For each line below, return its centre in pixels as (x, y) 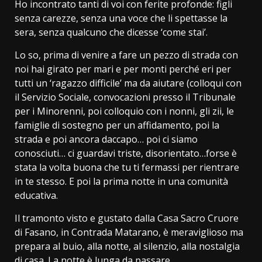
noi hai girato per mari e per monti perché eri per (123, 69)
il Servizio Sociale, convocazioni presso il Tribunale (125, 97)
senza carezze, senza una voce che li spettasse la (121, 18)
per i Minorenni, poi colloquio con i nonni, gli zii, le (124, 111)
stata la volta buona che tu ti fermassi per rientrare (127, 167)
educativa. (36, 195)
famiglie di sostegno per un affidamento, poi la (117, 125)
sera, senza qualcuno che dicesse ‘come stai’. (111, 32)
